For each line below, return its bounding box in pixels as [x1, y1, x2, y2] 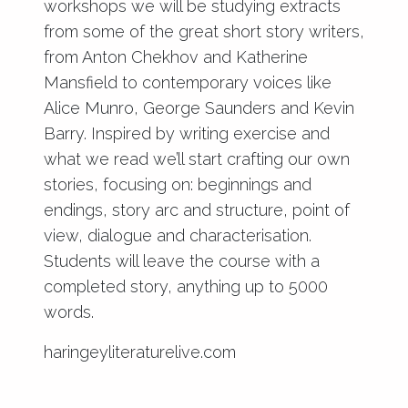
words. [44, 301, 94, 321]
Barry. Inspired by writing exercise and [44, 123, 330, 143]
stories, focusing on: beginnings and [44, 174, 311, 194]
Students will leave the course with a [44, 250, 320, 270]
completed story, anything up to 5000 [44, 276, 328, 296]
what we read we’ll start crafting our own [44, 148, 350, 168]
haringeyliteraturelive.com [44, 342, 236, 362]
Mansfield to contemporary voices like [44, 72, 331, 92]
